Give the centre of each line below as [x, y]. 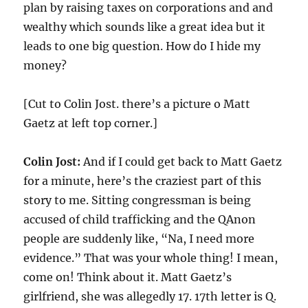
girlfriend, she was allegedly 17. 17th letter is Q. [150, 296]
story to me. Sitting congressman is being [137, 200]
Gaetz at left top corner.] [91, 123]
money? [45, 65]
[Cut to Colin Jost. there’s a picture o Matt [137, 104]
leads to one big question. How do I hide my [142, 46]
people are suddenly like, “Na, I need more [139, 239]
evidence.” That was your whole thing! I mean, [151, 258]
